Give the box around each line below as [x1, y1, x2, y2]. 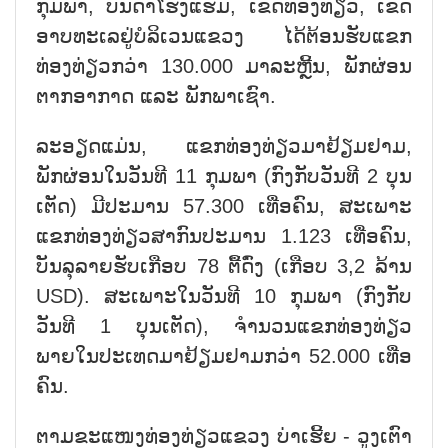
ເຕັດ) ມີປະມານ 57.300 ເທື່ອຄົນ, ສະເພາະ [36, 194, 412, 217]
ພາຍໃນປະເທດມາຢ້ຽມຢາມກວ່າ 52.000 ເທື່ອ [36, 344, 412, 367]
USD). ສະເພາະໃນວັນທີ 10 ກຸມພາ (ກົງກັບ [36, 284, 412, 307]
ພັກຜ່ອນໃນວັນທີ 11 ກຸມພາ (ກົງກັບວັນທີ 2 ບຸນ [36, 164, 412, 187]
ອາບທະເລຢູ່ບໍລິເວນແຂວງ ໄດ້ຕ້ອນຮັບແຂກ [36, 24, 412, 47]
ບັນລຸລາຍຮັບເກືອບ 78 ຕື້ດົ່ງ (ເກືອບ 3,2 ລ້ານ [36, 254, 412, 277]
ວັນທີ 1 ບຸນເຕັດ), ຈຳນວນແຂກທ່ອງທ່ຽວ [36, 314, 412, 337]
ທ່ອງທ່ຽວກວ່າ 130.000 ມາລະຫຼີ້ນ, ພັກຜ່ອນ [36, 54, 412, 77]
